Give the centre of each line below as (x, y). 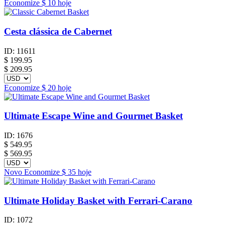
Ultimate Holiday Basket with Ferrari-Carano (98, 200)
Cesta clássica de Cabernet (58, 31)
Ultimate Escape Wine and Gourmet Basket (93, 116)
